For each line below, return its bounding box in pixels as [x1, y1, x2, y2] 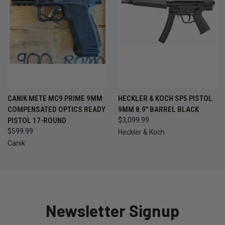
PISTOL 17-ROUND [8, 116, 66, 126]
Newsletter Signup [45, 201, 180, 220]
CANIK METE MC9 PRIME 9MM [8, 94, 102, 103]
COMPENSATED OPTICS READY [8, 105, 105, 115]
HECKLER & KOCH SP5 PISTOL [118, 94, 212, 103]
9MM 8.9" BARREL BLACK [118, 105, 199, 115]
